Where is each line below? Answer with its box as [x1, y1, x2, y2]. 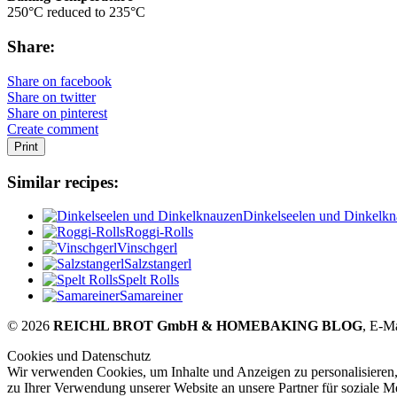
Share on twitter [7, 89, 96, 105]
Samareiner [120, 288, 183, 304]
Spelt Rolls [118, 272, 179, 288]
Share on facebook [7, 73, 112, 89]
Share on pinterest [7, 105, 107, 121]
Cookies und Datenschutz [7, 348, 151, 364]
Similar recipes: [7, 172, 119, 191]
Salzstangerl [124, 256, 191, 272]
